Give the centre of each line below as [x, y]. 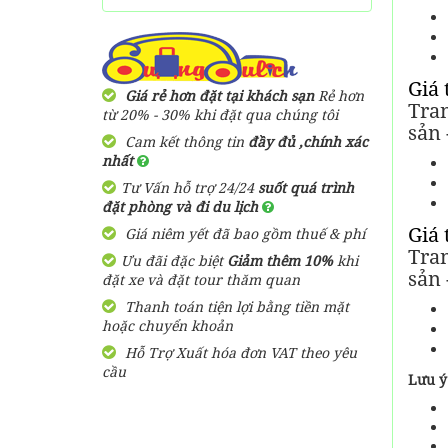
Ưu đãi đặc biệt [174, 260]
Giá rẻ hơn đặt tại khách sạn [219, 95]
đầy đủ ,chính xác [308, 141]
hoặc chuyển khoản [167, 325]
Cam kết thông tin [184, 141]
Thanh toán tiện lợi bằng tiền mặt [235, 306]
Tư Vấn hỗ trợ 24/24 [189, 187]
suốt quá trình [306, 187]
